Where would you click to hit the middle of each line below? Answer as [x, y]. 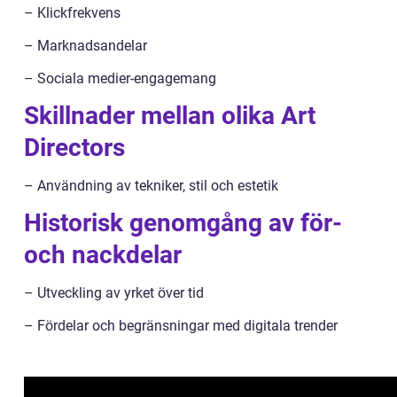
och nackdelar [103, 255]
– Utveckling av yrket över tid [114, 293]
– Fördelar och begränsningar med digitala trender [181, 326]
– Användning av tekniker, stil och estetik [151, 186]
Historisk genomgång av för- [183, 223]
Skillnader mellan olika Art [170, 116]
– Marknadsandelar [86, 46]
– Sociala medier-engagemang [120, 78]
